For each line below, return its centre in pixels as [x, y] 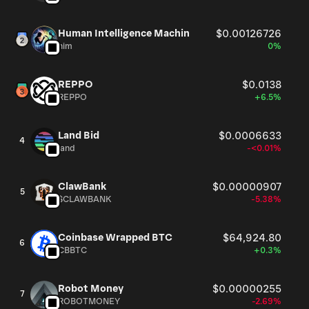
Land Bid [79, 136]
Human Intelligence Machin [124, 33]
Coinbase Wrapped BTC [115, 238]
